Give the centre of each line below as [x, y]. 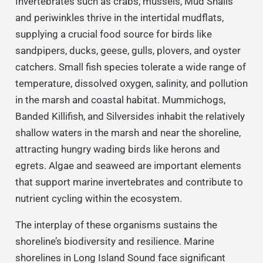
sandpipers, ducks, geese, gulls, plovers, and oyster [128, 51]
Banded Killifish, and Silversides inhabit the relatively [130, 117]
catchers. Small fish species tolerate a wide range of [130, 67]
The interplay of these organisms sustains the [116, 225]
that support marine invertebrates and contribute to [129, 182]
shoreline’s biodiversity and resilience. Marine [114, 242]
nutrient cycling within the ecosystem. [98, 199]
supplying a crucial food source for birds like [113, 34]
